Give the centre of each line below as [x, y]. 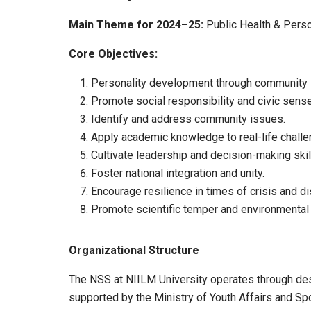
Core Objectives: [113, 54]
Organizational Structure [134, 251]
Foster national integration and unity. [178, 174]
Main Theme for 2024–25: [137, 25]
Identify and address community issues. [188, 119]
